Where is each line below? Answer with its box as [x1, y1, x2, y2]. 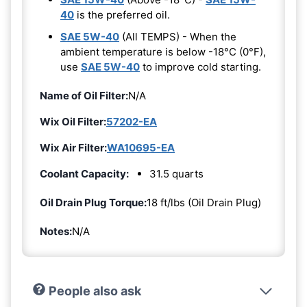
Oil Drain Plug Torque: [40, 195, 147, 209]
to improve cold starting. [140, 60, 261, 73]
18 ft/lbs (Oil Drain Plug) [147, 195, 261, 209]
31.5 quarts [149, 167, 204, 180]
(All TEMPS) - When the [119, 29, 236, 43]
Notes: [40, 224, 72, 238]
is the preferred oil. [74, 8, 170, 21]
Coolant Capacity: [40, 167, 129, 180]
